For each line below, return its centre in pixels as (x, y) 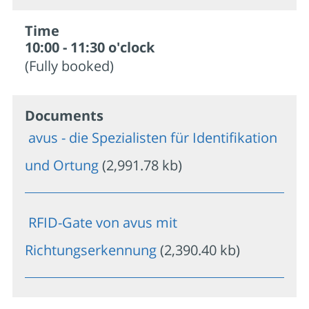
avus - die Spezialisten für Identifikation (151, 137)
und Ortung (62, 165)
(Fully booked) (69, 66)
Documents (64, 115)
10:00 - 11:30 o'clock (90, 47)
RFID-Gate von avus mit (101, 222)
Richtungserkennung (91, 250)
